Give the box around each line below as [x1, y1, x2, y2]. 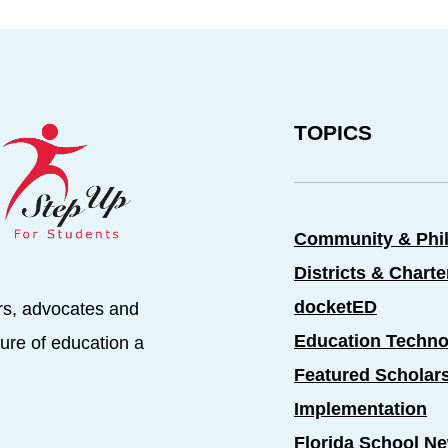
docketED [294, 297, 377, 318]
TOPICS [294, 120, 372, 145]
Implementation [294, 399, 427, 420]
